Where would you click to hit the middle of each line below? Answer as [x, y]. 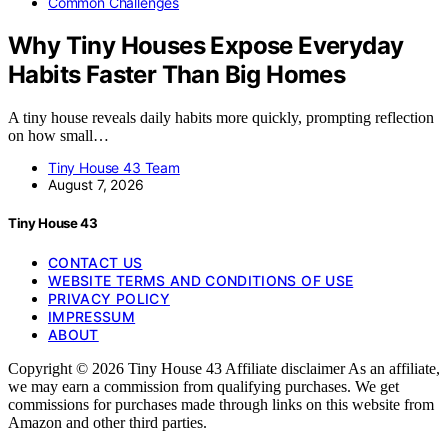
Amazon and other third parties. [107, 422]
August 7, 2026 [96, 185]
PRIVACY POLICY [109, 298]
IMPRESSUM [92, 316]
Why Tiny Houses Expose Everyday [206, 46]
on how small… [58, 136]
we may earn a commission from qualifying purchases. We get [203, 386]
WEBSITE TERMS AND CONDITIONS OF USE [201, 280]
